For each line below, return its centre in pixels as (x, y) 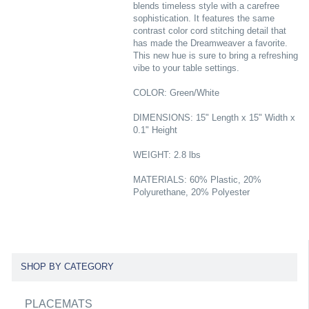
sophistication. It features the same (203, 18)
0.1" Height (155, 130)
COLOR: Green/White (176, 93)
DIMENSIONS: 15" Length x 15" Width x (214, 118)
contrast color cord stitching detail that (209, 31)
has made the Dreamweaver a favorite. (210, 43)
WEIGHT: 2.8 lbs (167, 155)
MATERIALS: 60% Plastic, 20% (197, 180)
